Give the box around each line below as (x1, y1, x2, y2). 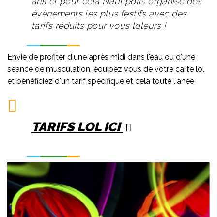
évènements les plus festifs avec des (31, 8, 187, 19)
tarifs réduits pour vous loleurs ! (31, 20, 166, 31)
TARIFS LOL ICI (31, 119, 123, 134)
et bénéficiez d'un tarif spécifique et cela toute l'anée (7, 77, 194, 86)
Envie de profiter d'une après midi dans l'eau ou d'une (7, 52, 195, 62)
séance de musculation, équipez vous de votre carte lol (7, 64, 204, 74)
